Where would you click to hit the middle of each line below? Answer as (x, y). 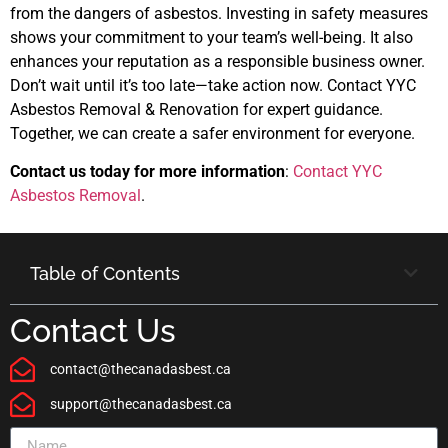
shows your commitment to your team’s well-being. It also (211, 38)
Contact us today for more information (147, 172)
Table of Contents (105, 273)
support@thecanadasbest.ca (141, 403)
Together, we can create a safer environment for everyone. (212, 134)
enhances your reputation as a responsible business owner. (217, 62)
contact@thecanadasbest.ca (141, 368)
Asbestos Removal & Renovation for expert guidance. (196, 110)
